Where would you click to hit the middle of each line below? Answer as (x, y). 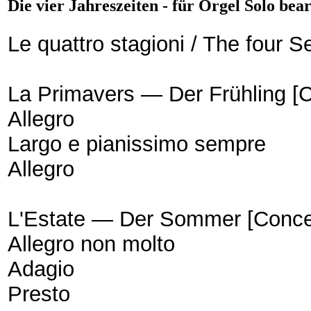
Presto (45, 294)
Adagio (47, 269)
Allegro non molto (101, 244)
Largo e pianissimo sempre (146, 144)
